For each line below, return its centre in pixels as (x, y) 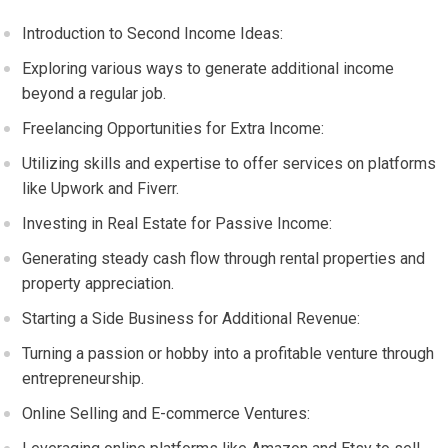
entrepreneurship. (83, 378)
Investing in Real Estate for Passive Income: (177, 223)
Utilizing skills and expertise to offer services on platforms (229, 163)
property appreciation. (98, 283)
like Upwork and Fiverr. (101, 188)
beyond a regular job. (94, 93)
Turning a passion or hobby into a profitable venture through (228, 353)
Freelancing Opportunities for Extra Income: (173, 128)
